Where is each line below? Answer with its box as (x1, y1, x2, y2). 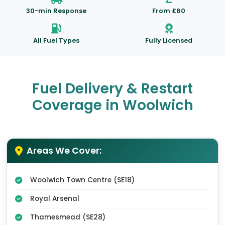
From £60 (152, 7, 185, 16)
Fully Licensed (145, 36, 192, 45)
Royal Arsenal (30, 194, 79, 204)
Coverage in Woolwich (32, 95, 193, 116)
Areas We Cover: (27, 145, 101, 157)
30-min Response (26, 7, 86, 16)
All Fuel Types (33, 36, 79, 45)
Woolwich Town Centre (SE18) (30, 175, 135, 185)
